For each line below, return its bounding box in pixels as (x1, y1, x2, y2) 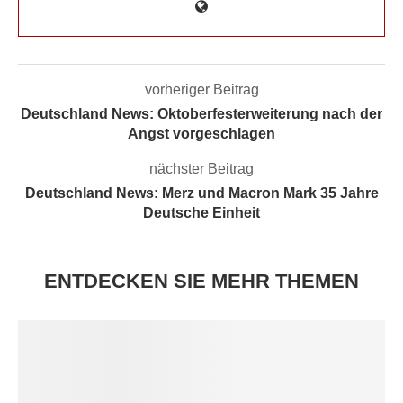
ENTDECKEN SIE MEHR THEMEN (44, 269, 359, 292)
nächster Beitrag (149, 160, 254, 176)
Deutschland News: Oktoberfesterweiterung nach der (21, 105, 382, 121)
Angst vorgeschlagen (128, 125, 275, 141)
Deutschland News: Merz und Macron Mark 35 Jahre (24, 184, 379, 201)
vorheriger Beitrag (144, 81, 259, 97)
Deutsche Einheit (143, 204, 260, 220)
